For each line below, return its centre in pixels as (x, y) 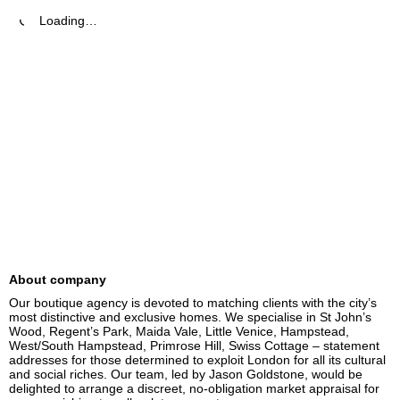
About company (58, 279)
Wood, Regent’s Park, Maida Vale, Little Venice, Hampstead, (179, 331)
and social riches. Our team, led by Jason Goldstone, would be (186, 374)
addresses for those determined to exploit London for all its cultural (197, 360)
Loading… (68, 21)
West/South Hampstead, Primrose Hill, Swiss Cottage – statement (194, 346)
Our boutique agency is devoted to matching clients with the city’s (193, 303)
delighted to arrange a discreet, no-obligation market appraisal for (194, 388)
